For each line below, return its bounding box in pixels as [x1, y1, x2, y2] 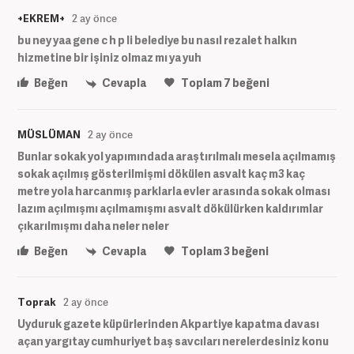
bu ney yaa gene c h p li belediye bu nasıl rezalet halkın [17, 32, 297, 48]
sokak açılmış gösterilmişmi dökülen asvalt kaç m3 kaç [17, 165, 305, 181]
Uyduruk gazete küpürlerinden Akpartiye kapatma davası [17, 315, 319, 331]
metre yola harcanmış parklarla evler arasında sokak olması [17, 183, 330, 198]
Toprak [17, 294, 56, 309]
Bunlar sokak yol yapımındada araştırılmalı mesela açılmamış [17, 148, 336, 164]
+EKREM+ [17, 11, 65, 26]
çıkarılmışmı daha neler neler [17, 217, 169, 233]
